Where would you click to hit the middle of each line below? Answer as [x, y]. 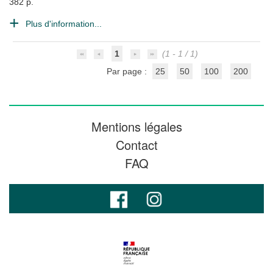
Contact [136, 145]
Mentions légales [136, 126]
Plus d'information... [64, 24]
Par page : [128, 71]
